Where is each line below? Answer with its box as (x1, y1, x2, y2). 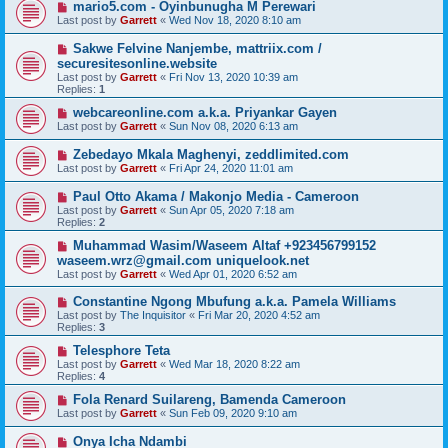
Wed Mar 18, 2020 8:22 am (169, 358, 300, 370)
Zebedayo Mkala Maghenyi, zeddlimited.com (72, 147, 349, 162)
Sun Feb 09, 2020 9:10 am (169, 407, 297, 419)
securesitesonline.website (57, 56, 217, 71)
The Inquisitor (120, 309, 186, 321)
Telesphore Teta (72, 343, 170, 358)
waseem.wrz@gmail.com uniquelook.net (57, 253, 309, 268)
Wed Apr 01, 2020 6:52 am (169, 268, 297, 280)
